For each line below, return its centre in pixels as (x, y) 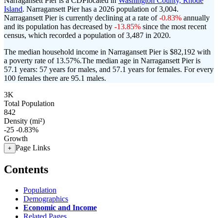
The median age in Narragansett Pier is (141, 61)
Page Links (33, 148)
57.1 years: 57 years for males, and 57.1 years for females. (94, 69)
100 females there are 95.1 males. (55, 78)
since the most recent (173, 27)
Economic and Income (60, 207)
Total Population (29, 103)
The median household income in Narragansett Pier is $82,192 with (107, 52)
